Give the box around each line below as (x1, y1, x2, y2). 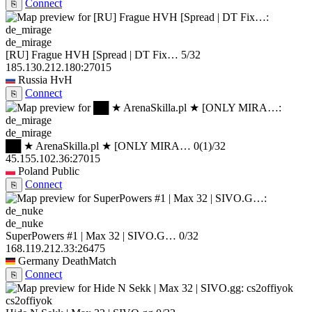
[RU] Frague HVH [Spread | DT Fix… (6, 49, 178, 61)
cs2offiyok (6, 295, 52, 307)
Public (52, 165, 79, 178)
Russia (18, 74, 47, 86)
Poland (18, 165, 49, 178)
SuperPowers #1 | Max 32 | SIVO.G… (6, 230, 176, 242)
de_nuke (6, 217, 43, 230)
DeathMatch (62, 255, 116, 267)
